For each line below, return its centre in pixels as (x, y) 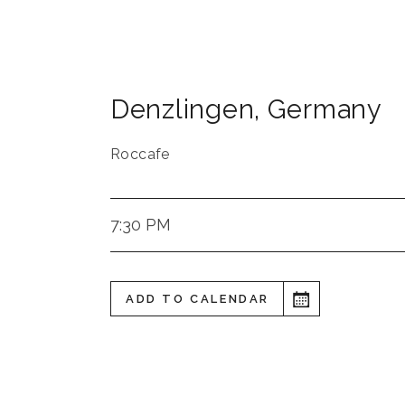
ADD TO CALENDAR (198, 299)
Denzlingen (183, 109)
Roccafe (140, 154)
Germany (325, 109)
